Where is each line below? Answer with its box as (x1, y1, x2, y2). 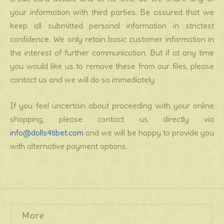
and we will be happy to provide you (83, 127, 214, 137)
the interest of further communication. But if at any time (10, 47, 214, 57)
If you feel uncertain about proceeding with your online (10, 100, 214, 110)
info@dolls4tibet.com (10, 127, 83, 137)
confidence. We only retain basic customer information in (10, 34, 214, 44)
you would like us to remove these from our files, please (10, 61, 214, 71)
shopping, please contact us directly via (10, 114, 214, 124)
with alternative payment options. (10, 141, 127, 151)
